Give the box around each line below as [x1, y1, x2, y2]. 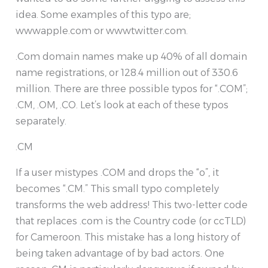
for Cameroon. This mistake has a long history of [16, 232, 240, 243]
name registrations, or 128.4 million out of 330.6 [16, 67, 238, 79]
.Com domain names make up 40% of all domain [16, 51, 247, 63]
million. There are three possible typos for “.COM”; [16, 83, 248, 95]
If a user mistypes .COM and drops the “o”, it [16, 167, 219, 179]
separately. [16, 115, 66, 127]
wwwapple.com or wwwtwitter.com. [16, 25, 188, 37]
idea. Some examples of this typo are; [16, 9, 191, 21]
